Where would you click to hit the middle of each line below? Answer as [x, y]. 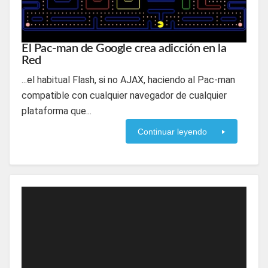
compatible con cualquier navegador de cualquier [124, 95]
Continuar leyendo [172, 132]
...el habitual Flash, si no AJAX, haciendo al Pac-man [128, 80]
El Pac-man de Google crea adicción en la [124, 48]
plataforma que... [57, 111]
